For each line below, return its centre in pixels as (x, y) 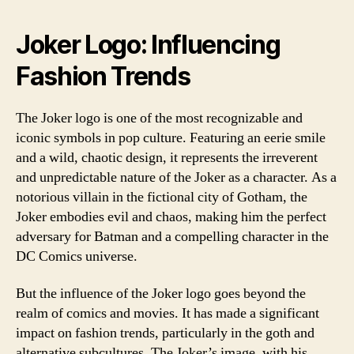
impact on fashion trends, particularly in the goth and (165, 333)
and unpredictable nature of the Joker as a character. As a (176, 177)
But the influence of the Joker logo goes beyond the (161, 294)
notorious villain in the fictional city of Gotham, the (162, 197)
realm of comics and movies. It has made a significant (168, 313)
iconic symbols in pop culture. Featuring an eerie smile (171, 137)
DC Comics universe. (77, 256)
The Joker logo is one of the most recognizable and (159, 118)
